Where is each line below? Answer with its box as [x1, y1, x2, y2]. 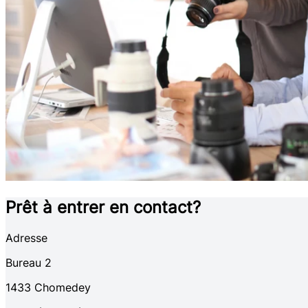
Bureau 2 [5, 256, 52, 270]
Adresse [5, 231, 47, 245]
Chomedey [34, 280, 91, 295]
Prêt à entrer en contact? [5, 197, 201, 218]
